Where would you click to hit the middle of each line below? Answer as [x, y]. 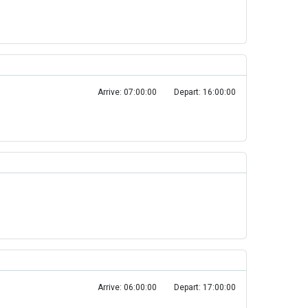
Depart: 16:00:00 [205, 92]
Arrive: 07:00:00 [127, 92]
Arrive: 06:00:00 [127, 287]
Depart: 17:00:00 [205, 287]
